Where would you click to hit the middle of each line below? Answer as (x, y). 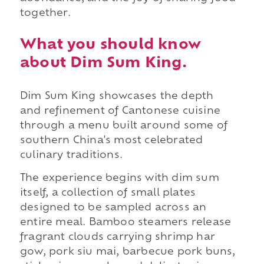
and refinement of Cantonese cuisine (120, 111)
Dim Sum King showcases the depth (117, 96)
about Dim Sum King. (103, 63)
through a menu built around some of (123, 126)
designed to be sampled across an (113, 208)
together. (45, 13)
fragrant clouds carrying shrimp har (117, 238)
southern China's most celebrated (111, 141)
